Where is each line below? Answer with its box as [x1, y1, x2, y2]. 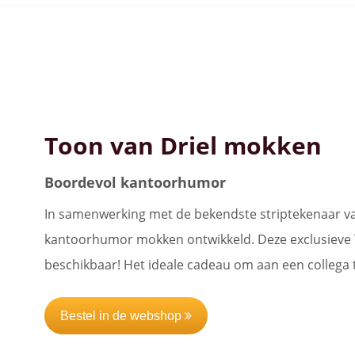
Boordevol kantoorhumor [44, 172, 226, 192]
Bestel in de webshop [60, 308, 185, 323]
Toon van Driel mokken [44, 128, 322, 162]
